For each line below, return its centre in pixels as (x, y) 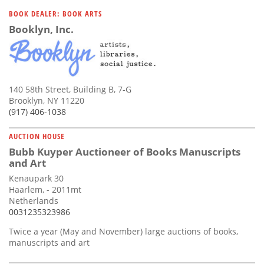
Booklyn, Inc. (41, 29)
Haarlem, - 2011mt (45, 190)
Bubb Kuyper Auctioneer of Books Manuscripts (125, 152)
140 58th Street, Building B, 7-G (70, 90)
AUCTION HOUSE (37, 136)
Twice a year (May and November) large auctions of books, (123, 232)
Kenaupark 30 (36, 179)
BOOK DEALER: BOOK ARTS (55, 13)
